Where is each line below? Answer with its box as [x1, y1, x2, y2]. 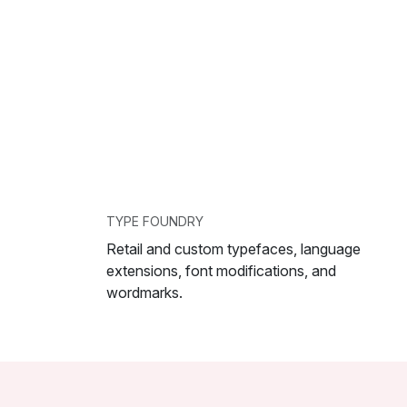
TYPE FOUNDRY [106, 213, 203, 229]
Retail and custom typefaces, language [106, 239, 361, 258]
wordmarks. [106, 283, 183, 302]
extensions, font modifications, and [106, 261, 336, 280]
